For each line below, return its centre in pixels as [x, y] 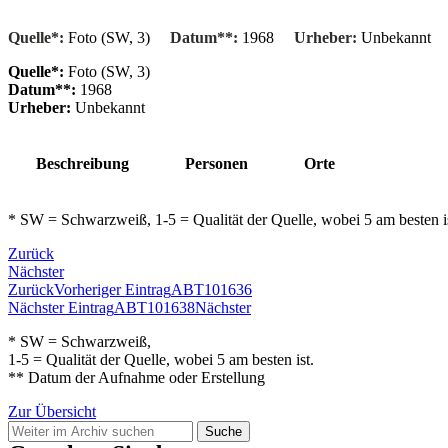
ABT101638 [154, 308]
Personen [216, 164]
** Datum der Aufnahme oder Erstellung [136, 378]
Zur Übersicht [52, 412]
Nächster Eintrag [61, 308]
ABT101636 [211, 290]
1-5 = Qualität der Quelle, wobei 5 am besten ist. [161, 360]
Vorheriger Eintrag [112, 290]
